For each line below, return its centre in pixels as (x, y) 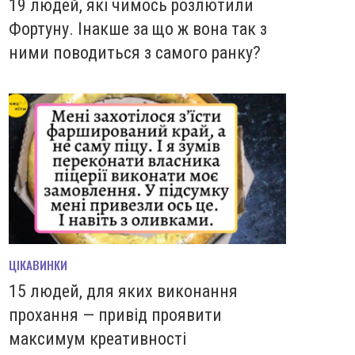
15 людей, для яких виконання (123, 292)
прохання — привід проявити (115, 315)
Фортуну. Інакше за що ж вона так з (138, 29)
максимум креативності (97, 339)
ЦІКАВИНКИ (38, 265)
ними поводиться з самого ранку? (135, 52)
